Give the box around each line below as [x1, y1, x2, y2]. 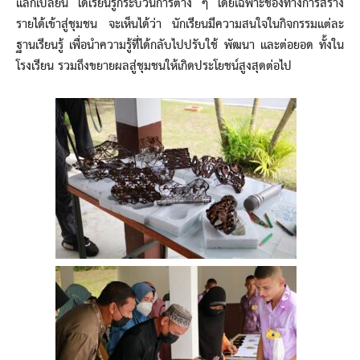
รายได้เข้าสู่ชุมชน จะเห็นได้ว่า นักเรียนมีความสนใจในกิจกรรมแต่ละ [16, 13, 344, 36]
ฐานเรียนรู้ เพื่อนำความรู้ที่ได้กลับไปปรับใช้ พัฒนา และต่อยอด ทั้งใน [16, 34, 344, 57]
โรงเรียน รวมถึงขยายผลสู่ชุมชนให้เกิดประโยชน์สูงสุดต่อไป [16, 55, 292, 78]
